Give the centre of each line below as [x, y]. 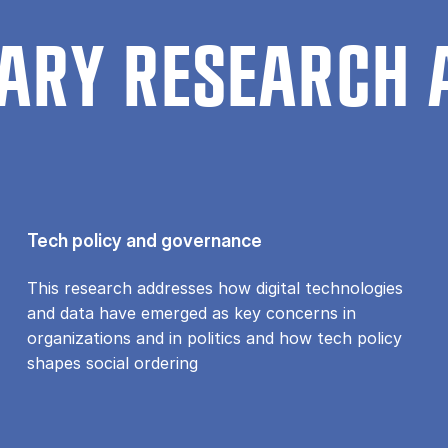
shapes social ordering [112, 362]
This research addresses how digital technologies [214, 287]
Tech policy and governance [144, 240]
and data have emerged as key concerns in [191, 312]
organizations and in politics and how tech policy [214, 337]
